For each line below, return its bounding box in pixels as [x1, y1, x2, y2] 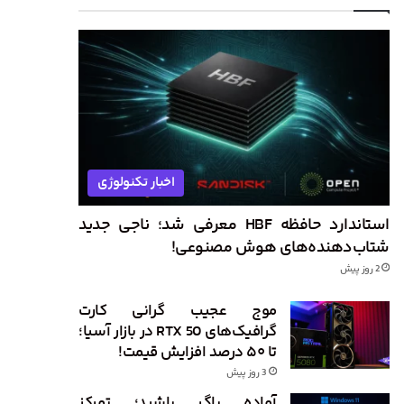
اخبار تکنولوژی [97, 171, 174, 193]
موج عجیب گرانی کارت [78, 298, 277, 323]
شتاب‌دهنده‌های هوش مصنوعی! [170, 234, 390, 261]
